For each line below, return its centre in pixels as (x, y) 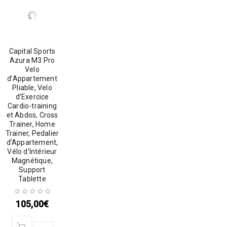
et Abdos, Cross (32, 115)
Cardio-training (32, 106)
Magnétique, (32, 161)
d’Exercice (32, 97)
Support (32, 170)
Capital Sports (32, 51)
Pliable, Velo (32, 88)
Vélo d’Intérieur (32, 152)
